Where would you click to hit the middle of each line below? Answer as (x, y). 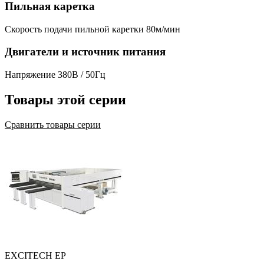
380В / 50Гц (82, 75)
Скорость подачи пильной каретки (74, 29)
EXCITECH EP (35, 255)
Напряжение (30, 75)
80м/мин (163, 29)
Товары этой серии (65, 99)
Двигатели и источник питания (85, 52)
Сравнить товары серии (53, 124)
